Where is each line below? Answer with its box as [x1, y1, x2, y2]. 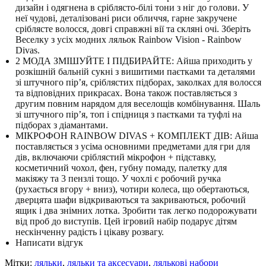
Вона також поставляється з [125, 87, 237, 98]
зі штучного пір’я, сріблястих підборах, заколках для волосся [15, 77, 261, 87]
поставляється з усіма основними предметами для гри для [15, 141, 250, 151]
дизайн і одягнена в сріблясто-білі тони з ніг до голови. [15, 2, 242, 12]
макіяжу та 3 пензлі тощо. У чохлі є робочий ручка [15, 173, 221, 183]
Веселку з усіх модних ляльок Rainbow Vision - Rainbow [15, 34, 242, 45]
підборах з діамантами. [15, 119, 108, 130]
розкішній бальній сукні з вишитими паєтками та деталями [15, 66, 255, 77]
